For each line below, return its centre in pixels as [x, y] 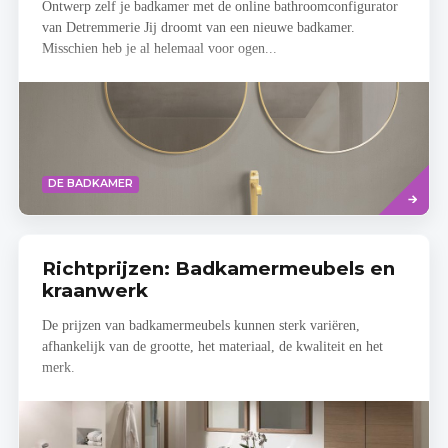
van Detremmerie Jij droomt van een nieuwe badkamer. [198, 28]
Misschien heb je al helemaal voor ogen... [159, 49]
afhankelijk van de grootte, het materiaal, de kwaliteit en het [212, 347]
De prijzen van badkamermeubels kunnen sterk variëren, [200, 326]
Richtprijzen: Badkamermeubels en [218, 268]
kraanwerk [94, 290]
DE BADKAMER [90, 184]
